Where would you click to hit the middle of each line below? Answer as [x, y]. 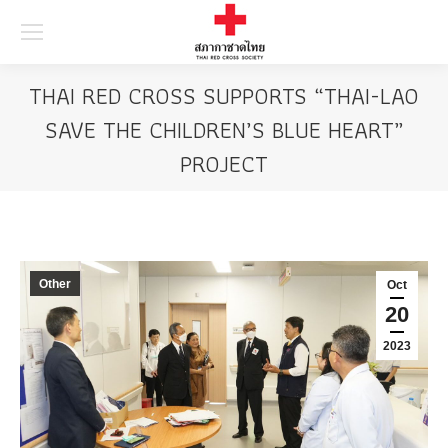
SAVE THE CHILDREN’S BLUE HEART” [224, 129]
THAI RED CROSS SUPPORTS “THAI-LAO [224, 95]
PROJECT [224, 163]
